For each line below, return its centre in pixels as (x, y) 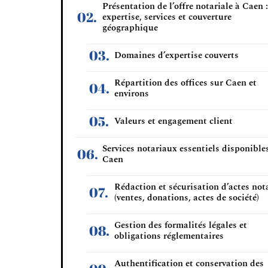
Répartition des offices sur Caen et (185, 83)
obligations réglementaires (169, 236)
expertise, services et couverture (167, 17)
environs (132, 94)
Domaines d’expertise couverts (176, 55)
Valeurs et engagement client (173, 121)
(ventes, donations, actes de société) (187, 198)
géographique (130, 28)
